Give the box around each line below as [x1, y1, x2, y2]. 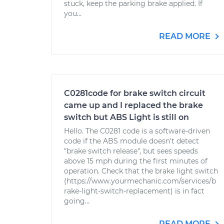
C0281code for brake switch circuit [64, 88, 205, 98]
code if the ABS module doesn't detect [64, 136, 199, 145]
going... [64, 196, 89, 205]
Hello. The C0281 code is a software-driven [64, 126, 210, 135]
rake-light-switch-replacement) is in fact [64, 186, 204, 195]
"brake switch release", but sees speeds [64, 146, 198, 155]
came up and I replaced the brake [64, 100, 203, 110]
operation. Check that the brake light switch [64, 166, 218, 175]
